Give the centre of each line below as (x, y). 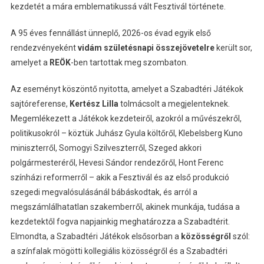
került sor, (234, 47)
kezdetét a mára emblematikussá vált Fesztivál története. (118, 6)
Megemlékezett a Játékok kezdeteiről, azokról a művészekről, (126, 118)
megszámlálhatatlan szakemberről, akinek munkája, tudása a (125, 207)
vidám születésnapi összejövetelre (147, 47)
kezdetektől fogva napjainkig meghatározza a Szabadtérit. (120, 221)
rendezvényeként (44, 47)
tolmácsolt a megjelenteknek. (174, 103)
